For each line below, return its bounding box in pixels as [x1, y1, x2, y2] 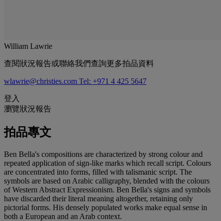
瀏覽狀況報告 [4, 104, 51, 113]
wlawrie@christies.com [4, 76, 79, 85]
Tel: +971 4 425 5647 [79, 76, 147, 85]
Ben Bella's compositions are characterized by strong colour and [4, 149, 203, 158]
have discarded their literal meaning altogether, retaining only [4, 194, 193, 203]
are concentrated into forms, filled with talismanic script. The [4, 167, 192, 176]
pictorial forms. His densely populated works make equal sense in [4, 203, 207, 212]
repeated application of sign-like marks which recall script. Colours [4, 158, 211, 167]
